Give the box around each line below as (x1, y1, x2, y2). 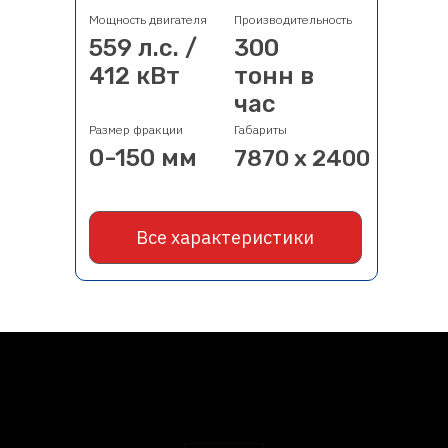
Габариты (234, 122, 287, 137)
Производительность (234, 12, 352, 27)
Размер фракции (89, 122, 183, 137)
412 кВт (89, 62, 180, 90)
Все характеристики (136, 226, 314, 249)
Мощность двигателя (89, 12, 207, 27)
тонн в (234, 62, 314, 90)
